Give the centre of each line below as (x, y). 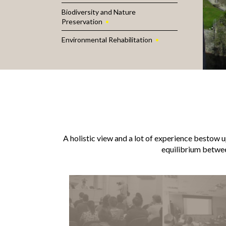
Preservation (82, 22)
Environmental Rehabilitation (107, 40)
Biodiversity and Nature (99, 12)
